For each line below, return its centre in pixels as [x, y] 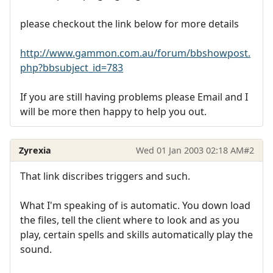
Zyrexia [35, 150]
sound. [36, 250]
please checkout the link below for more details [129, 24]
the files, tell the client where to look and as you [130, 220]
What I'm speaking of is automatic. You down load [135, 206]
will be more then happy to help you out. [113, 112]
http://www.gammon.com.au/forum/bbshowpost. [135, 53]
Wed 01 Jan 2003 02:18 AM [190, 150]
